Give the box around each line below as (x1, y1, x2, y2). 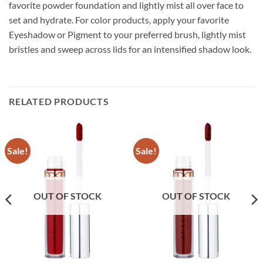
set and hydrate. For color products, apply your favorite (9, 14, 229, 26)
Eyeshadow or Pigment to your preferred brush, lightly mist (9, 29, 246, 41)
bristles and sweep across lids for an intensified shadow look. (9, 43, 251, 55)
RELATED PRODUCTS (9, 95, 109, 107)
